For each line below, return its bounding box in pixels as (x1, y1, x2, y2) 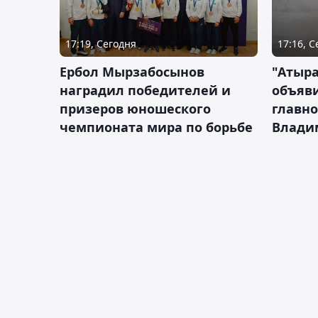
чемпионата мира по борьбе (60, 119, 253, 136)
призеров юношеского (60, 100, 211, 118)
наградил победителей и (60, 82, 231, 99)
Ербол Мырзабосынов (60, 63, 204, 81)
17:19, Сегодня (65, 37, 136, 51)
